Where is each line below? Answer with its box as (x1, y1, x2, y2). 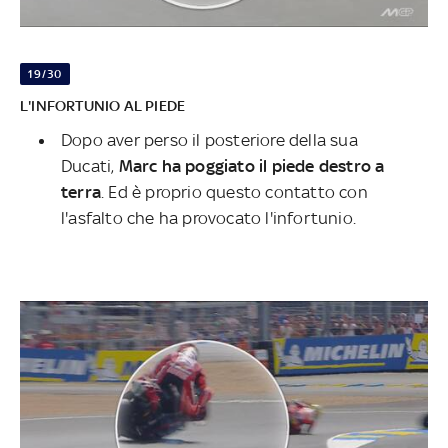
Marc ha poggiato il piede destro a (118, 155, 385, 176)
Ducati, (61, 155, 119, 176)
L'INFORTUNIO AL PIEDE (20, 96, 186, 114)
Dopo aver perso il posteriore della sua (61, 129, 358, 150)
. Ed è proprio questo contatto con (101, 181, 368, 202)
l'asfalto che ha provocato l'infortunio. (61, 207, 356, 228)
